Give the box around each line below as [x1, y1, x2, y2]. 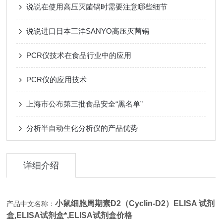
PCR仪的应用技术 [26, 75, 87, 84]
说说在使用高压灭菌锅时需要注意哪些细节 [26, 2, 168, 11]
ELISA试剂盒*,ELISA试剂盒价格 [16, 211, 133, 220]
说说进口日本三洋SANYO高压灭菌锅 [26, 27, 150, 35]
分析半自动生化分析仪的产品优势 [26, 124, 138, 132]
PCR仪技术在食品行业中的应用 [26, 51, 132, 59]
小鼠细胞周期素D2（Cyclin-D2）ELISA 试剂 [55, 199, 215, 208]
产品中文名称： [6, 200, 55, 208]
